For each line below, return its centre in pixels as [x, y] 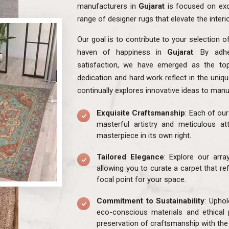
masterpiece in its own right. [144, 135]
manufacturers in [107, 6]
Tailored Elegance [130, 157]
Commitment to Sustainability [151, 201]
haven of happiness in [122, 52]
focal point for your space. [141, 179]
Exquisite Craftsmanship [141, 113]
